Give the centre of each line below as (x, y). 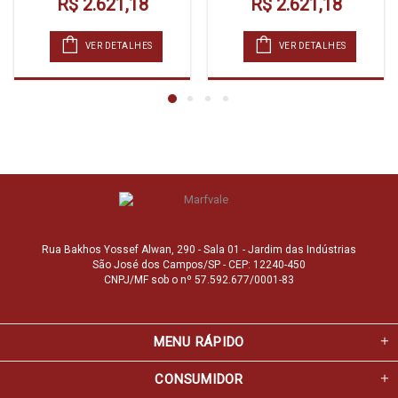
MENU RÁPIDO (199, 342)
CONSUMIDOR (199, 379)
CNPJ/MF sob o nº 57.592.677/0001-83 (199, 279)
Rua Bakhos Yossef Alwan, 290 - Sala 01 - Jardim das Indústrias (199, 249)
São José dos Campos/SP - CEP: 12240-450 (199, 264)
